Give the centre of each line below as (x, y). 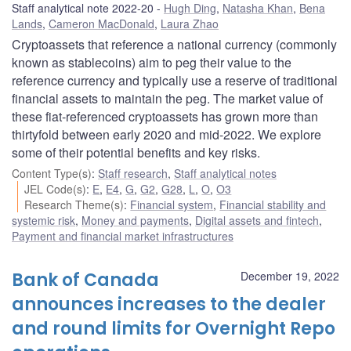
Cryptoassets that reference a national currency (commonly (174, 44)
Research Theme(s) (74, 204)
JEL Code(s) (56, 188)
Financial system (172, 204)
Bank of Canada (85, 280)
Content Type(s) (52, 173)
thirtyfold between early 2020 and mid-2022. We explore (166, 134)
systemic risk (43, 220)
